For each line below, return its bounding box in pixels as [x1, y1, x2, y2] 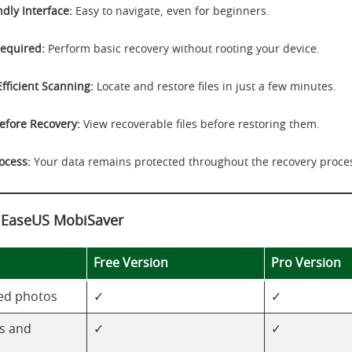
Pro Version [271, 257, 341, 269]
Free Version [93, 257, 168, 269]
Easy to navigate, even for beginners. [72, 6, 269, 17]
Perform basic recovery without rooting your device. [45, 44, 320, 55]
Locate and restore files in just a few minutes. [93, 82, 336, 93]
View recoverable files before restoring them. [80, 119, 320, 130]
